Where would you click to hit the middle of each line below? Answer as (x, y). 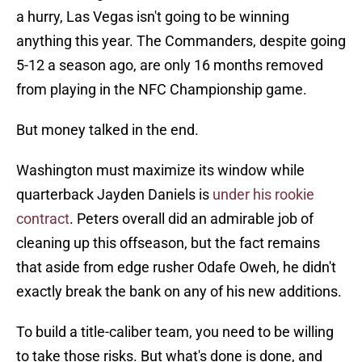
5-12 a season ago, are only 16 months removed (170, 65)
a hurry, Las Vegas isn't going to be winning (153, 17)
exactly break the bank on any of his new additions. (179, 292)
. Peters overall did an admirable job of (192, 219)
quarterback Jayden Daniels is (114, 195)
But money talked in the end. (107, 130)
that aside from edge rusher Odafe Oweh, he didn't (176, 267)
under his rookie (263, 195)
